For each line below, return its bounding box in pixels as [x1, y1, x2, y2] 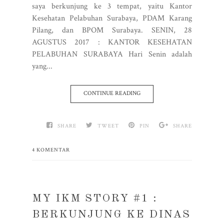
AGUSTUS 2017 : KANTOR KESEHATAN [32, 37, 192, 47]
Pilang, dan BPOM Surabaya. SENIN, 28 [32, 25, 192, 35]
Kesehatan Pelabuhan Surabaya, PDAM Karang [32, 13, 192, 23]
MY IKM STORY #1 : [32, 193, 157, 204]
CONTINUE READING [83, 89, 140, 97]
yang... [32, 61, 52, 71]
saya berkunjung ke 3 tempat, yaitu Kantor [32, 1, 192, 11]
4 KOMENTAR [32, 146, 70, 153]
